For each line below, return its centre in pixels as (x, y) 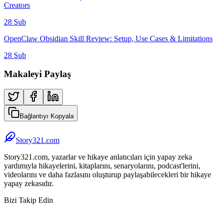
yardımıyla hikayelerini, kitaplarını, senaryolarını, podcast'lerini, (102, 166)
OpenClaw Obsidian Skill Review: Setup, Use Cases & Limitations (108, 38)
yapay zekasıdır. (29, 183)
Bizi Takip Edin (28, 200)
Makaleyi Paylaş (37, 74)
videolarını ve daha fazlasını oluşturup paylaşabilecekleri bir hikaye (108, 175)
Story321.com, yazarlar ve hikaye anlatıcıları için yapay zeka (98, 157)
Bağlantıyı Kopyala (47, 116)
